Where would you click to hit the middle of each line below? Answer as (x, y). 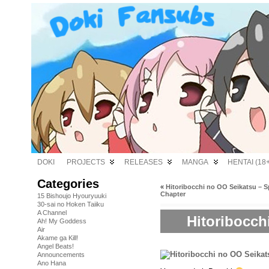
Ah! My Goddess (62, 221)
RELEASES (144, 162)
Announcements (61, 255)
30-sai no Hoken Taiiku (71, 204)
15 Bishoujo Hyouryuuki (72, 196)
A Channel (52, 213)
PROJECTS (86, 162)
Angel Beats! (56, 246)
